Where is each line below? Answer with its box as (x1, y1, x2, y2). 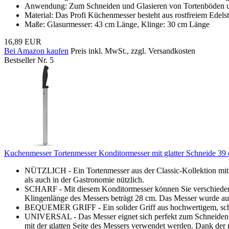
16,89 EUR (4, 37, 41, 46)
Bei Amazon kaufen (4, 46, 68, 55)
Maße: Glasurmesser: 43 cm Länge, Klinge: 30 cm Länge (25, 19, 210, 29)
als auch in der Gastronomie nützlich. (25, 175, 144, 184)
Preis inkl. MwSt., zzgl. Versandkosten (71, 46, 195, 55)
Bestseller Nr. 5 (4, 55, 54, 64)
